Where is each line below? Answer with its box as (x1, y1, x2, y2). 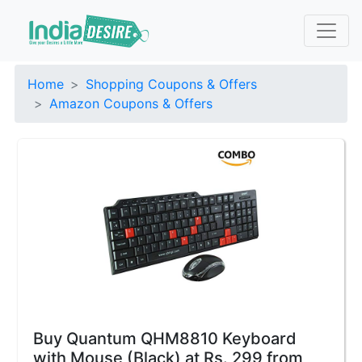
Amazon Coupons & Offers (49, 95, 213, 112)
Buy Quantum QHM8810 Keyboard (33, 329, 297, 348)
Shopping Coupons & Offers (86, 76, 257, 92)
